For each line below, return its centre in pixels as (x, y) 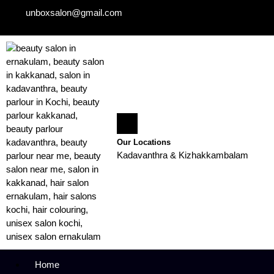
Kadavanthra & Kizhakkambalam (183, 155)
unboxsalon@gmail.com (74, 13)
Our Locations (144, 142)
